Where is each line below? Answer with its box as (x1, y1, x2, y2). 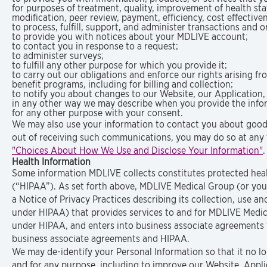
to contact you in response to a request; (12, 41, 178, 52)
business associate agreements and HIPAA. (12, 233, 190, 244)
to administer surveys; (12, 50, 104, 61)
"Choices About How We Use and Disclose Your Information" (12, 145, 263, 156)
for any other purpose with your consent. (12, 107, 183, 119)
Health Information (12, 156, 91, 167)
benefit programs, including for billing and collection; (12, 79, 233, 90)
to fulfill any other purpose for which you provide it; (12, 60, 227, 71)
